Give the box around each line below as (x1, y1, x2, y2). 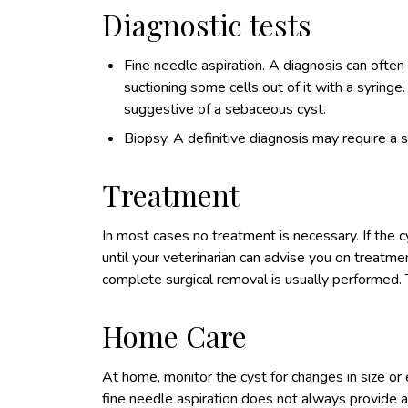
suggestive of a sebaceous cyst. (124, 99, 326, 119)
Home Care (102, 316, 247, 355)
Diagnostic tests (102, 5, 311, 44)
